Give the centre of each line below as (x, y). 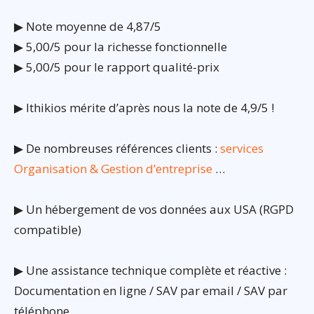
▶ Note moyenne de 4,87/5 (88, 26)
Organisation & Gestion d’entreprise (113, 168)
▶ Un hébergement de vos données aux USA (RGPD (154, 209)
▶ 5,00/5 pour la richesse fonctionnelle (121, 46)
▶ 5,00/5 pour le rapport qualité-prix (117, 67)
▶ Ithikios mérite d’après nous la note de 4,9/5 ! (144, 107)
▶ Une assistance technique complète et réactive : (150, 270)
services (242, 148)
